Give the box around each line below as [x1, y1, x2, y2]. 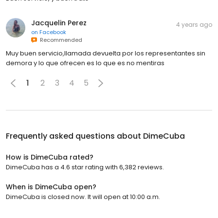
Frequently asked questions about [6, 130, 143, 142]
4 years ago [176, 20, 212, 29]
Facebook [39, 28, 66, 36]
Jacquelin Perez [31, 18, 87, 28]
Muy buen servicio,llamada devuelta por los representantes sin [6, 48, 205, 58]
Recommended [37, 36, 82, 44]
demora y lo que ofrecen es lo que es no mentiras [6, 58, 164, 68]
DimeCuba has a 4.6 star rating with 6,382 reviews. [6, 162, 164, 172]
